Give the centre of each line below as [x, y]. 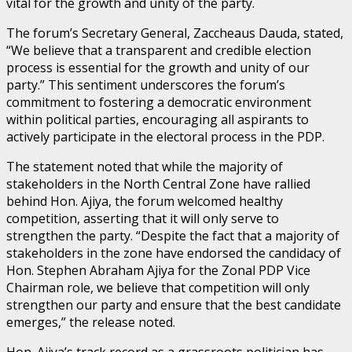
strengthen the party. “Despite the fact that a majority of [173, 235]
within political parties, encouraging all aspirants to [158, 119]
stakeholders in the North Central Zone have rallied [158, 183]
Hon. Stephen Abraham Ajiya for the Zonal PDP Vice [158, 270]
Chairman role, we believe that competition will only [158, 287]
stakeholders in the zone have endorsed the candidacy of [174, 253]
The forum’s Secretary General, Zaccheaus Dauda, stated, [175, 33]
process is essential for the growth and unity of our [158, 67]
